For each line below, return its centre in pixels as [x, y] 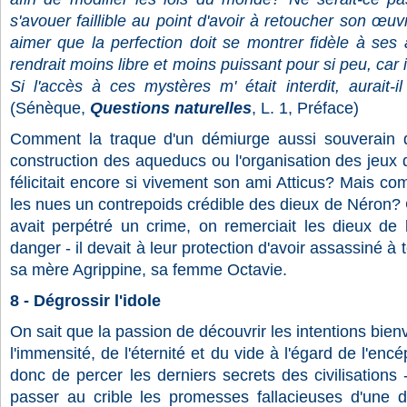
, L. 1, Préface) [305, 108]
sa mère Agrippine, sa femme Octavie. [149, 270]
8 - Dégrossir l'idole [85, 301]
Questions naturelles [171, 108]
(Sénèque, [48, 108]
